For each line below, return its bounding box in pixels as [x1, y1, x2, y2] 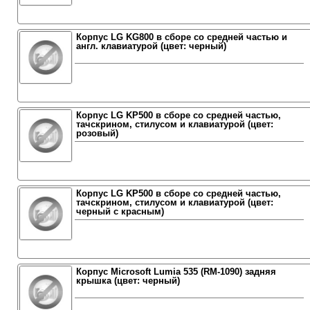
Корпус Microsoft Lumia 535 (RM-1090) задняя [75, 266, 276, 277]
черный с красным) [75, 206, 164, 217]
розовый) [75, 128, 118, 138]
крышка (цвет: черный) [75, 275, 180, 286]
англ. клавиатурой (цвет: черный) [75, 41, 226, 51]
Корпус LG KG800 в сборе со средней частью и [75, 32, 287, 42]
